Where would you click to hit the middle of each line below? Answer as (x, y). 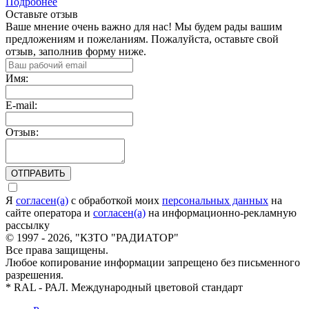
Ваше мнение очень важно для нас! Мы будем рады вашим (144, 27)
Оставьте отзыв (42, 14)
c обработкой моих (115, 201)
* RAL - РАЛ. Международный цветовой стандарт (124, 288)
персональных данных (215, 201)
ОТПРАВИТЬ (38, 174)
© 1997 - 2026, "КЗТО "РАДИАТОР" (92, 238)
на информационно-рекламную (221, 213)
